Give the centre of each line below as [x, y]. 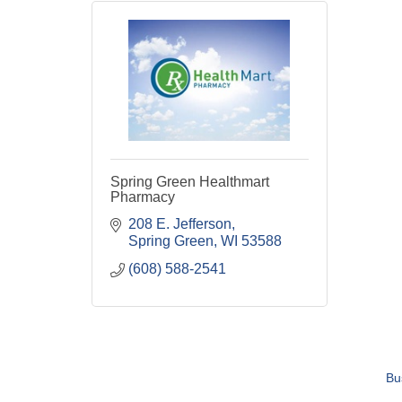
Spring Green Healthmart [190, 182]
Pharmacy [143, 197]
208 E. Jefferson [180, 224]
